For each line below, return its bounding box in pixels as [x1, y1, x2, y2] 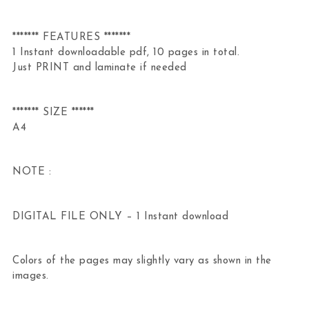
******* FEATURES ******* [12, 32, 131, 43]
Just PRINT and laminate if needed [12, 63, 187, 74]
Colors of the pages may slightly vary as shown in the [12, 256, 272, 267]
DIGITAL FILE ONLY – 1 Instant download [12, 211, 229, 222]
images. [12, 271, 49, 282]
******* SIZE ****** [12, 107, 94, 118]
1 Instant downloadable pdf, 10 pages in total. [12, 48, 240, 59]
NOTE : [12, 167, 52, 178]
